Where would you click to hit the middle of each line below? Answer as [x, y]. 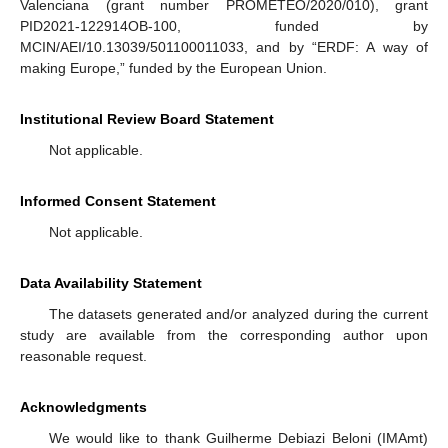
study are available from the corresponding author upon [224, 335]
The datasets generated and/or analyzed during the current [238, 314]
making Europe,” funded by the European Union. [173, 68]
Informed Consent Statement [118, 201]
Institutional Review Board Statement [147, 119]
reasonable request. [83, 356]
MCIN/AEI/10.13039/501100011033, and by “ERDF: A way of [224, 47]
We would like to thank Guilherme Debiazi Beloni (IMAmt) [238, 438]
